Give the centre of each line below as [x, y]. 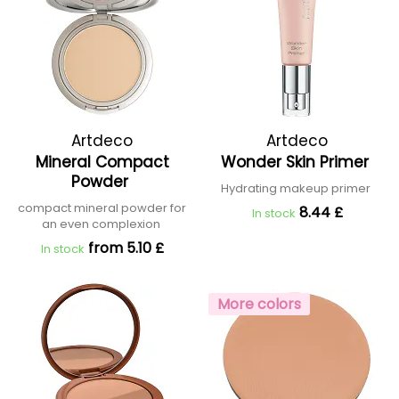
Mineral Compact [102, 162]
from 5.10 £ [126, 248]
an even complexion [102, 224]
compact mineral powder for [102, 208]
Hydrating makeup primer [297, 188]
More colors [259, 304]
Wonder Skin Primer [297, 162]
